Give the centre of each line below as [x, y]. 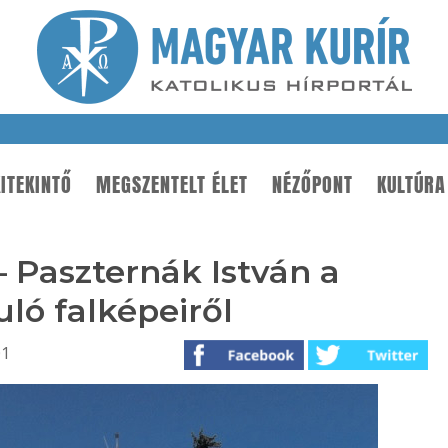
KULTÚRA [411, 185]
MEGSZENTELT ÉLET [172, 185]
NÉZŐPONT [312, 185]
